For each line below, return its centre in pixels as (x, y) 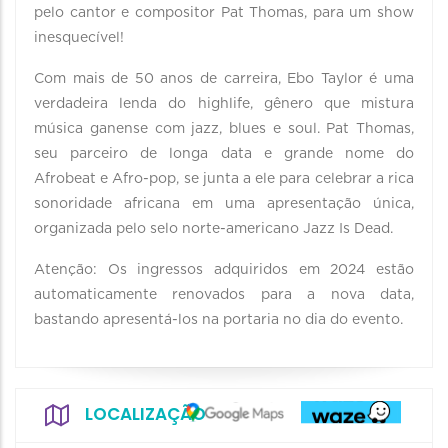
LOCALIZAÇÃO (145, 414)
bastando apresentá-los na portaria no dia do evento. (218, 320)
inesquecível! (79, 38)
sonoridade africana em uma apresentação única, (224, 204)
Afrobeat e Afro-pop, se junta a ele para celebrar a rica (224, 179)
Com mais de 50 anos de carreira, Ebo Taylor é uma (224, 79)
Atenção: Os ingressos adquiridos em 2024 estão (224, 270)
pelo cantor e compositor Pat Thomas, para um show (224, 13)
